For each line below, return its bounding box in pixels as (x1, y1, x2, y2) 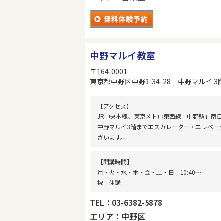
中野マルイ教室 (90, 48, 156, 62)
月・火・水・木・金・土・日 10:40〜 (97, 168, 202, 177)
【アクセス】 (97, 102, 133, 110)
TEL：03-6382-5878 (90, 196, 163, 209)
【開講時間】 (97, 157, 133, 166)
